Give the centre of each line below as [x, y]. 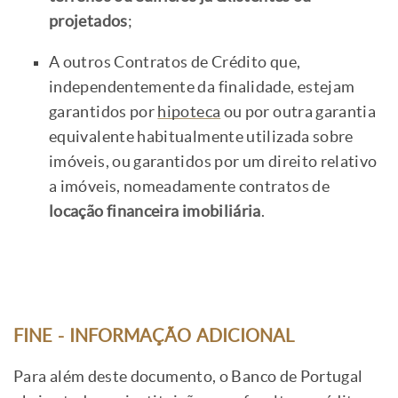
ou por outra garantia [298, 112]
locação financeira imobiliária [155, 212]
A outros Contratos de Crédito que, [175, 63]
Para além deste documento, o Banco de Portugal [188, 377]
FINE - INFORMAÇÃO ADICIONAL [154, 336]
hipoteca [189, 112]
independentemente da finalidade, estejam [202, 88]
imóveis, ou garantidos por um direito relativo [213, 162]
